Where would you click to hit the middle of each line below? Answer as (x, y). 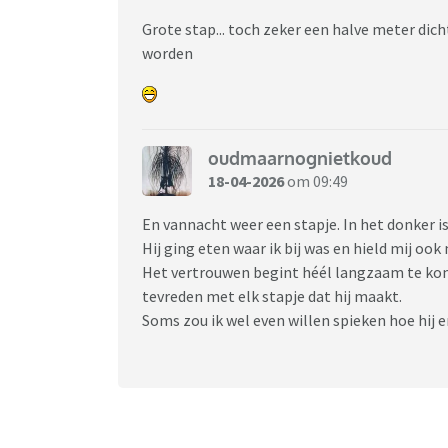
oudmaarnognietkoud (300, 158)
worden (169, 52)
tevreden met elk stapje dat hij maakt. (273, 295)
